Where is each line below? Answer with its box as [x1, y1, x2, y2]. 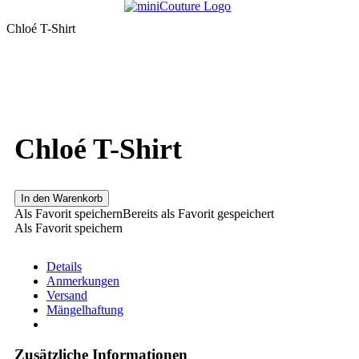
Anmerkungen [46, 273, 119, 288]
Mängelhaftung [46, 302, 123, 317]
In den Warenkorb [21, 192, 103, 204]
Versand [46, 288, 87, 302]
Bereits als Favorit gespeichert [123, 206, 274, 220]
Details [46, 259, 82, 273]
